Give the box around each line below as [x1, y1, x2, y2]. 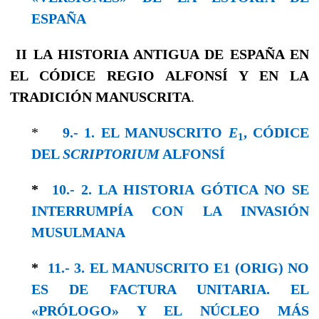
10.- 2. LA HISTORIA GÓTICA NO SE [51, 181, 309, 197]
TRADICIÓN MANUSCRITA [10, 88, 191, 105]
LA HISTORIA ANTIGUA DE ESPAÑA [33, 46, 291, 62]
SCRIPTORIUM [63, 145, 159, 162]
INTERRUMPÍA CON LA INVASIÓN [31, 202, 309, 219]
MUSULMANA [31, 224, 125, 240]
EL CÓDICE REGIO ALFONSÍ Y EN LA [10, 67, 309, 83]
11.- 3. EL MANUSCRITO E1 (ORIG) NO [47, 259, 309, 276]
